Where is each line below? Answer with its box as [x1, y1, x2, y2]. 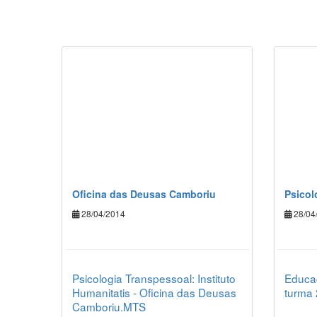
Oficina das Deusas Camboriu [72, 186, 216, 201]
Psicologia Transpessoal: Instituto [72, 270, 236, 286]
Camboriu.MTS [72, 298, 146, 314]
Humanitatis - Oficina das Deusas [72, 284, 236, 300]
